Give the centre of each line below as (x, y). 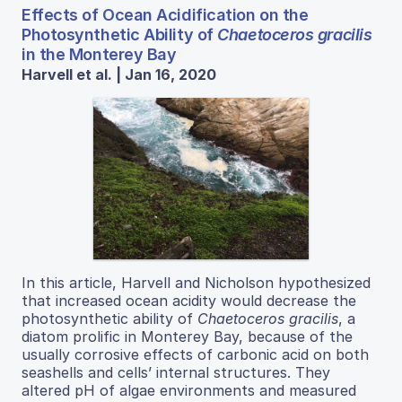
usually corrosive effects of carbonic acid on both (195, 355)
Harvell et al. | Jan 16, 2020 (119, 75)
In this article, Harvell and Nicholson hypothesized (196, 283)
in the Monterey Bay (99, 55)
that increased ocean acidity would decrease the (189, 301)
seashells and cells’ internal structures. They (176, 373)
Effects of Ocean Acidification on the (165, 15)
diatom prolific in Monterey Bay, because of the (187, 337)
